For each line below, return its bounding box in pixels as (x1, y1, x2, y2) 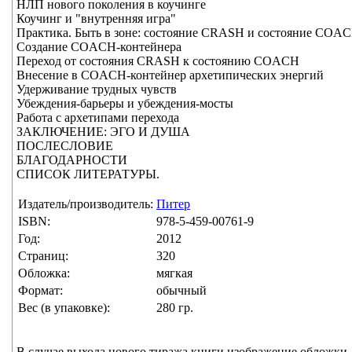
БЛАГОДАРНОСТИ (16, 153, 127, 167)
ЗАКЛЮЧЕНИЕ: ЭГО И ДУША (16, 125, 190, 139)
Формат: (18, 284, 63, 298)
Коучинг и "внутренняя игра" (16, 12, 176, 26)
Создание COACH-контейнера (16, 40, 181, 54)
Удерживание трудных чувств (16, 82, 177, 97)
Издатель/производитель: (18, 197, 153, 211)
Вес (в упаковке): (18, 301, 110, 315)
